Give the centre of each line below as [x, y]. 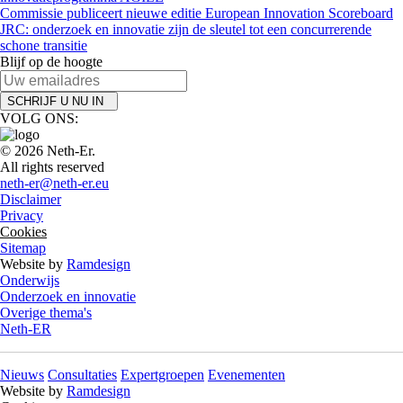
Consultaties [82, 375]
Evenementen [246, 375]
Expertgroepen [162, 375]
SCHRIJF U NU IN [59, 101]
